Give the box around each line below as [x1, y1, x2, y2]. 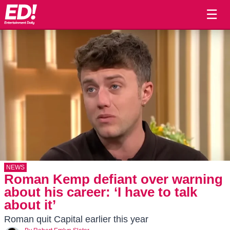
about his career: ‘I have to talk [4, 185, 197, 199]
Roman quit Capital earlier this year [4, 214, 148, 224]
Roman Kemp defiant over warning [4, 172, 223, 186]
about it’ [4, 198, 56, 212]
